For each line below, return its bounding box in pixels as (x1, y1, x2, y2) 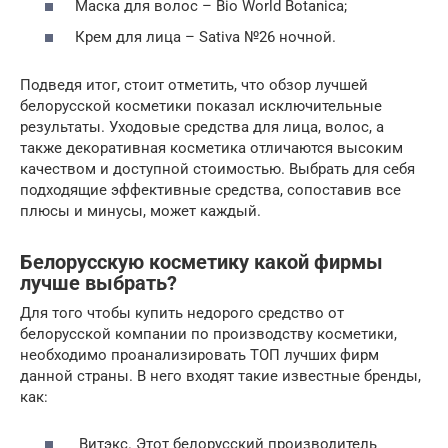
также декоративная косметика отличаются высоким (20, 139, 403, 158)
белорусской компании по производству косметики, (20, 325, 397, 344)
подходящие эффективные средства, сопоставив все (20, 181, 401, 200)
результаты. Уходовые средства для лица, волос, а (20, 118, 384, 137)
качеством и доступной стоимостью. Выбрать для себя (20, 160, 415, 179)
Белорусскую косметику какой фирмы (20, 250, 383, 274)
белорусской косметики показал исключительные (20, 97, 382, 116)
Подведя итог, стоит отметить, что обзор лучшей (20, 76, 368, 95)
